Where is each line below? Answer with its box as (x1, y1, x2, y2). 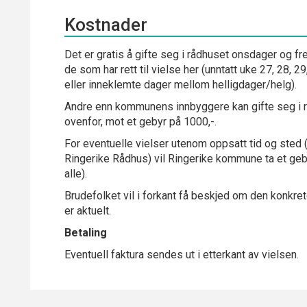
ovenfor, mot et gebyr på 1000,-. (64, 115, 217, 128)
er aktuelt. (64, 204, 111, 217)
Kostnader (64, 14, 147, 35)
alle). (64, 167, 87, 180)
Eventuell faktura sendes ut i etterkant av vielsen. (64, 248, 299, 261)
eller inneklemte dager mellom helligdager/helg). (64, 78, 297, 91)
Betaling (64, 226, 107, 239)
